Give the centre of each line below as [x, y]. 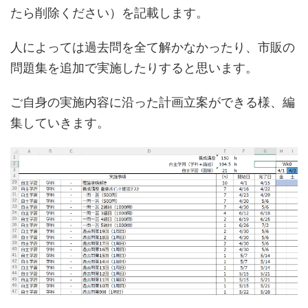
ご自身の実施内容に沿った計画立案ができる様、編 [153, 102]
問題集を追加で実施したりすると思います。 [134, 68]
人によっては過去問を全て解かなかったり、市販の [153, 47]
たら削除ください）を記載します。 [109, 13]
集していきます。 [60, 123]
